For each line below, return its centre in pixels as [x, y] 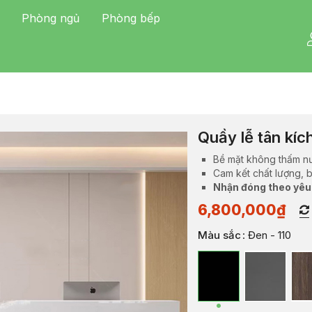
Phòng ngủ [51, 18]
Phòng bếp [131, 18]
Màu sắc [219, 235]
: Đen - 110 [267, 235]
